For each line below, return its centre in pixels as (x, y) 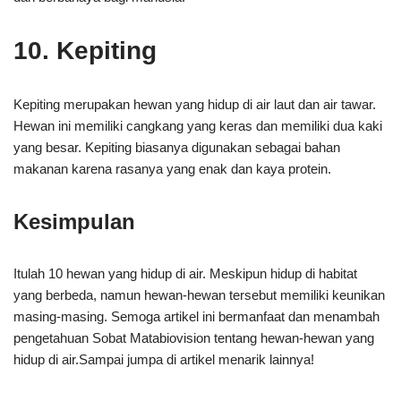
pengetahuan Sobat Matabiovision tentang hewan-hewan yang (194, 338)
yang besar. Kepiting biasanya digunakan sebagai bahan (177, 147)
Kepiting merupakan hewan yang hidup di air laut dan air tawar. (195, 104)
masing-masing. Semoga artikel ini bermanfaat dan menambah (196, 316)
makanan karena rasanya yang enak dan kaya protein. (172, 169)
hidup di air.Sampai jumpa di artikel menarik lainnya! (164, 359)
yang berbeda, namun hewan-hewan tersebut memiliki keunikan (199, 295)
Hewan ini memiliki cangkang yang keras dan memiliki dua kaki (198, 126)
